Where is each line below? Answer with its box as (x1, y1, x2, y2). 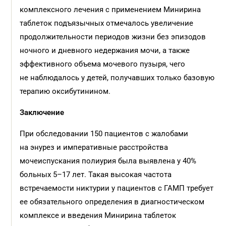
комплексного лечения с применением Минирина (20, 5, 201, 14)
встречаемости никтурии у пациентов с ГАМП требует (20, 184, 214, 193)
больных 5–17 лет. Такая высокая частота (20, 170, 172, 179)
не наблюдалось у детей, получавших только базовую (20, 73, 215, 82)
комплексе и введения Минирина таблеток (20, 211, 177, 220)
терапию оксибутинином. (20, 87, 111, 96)
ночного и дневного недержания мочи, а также (20, 46, 190, 55)
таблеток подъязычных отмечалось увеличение (20, 19, 194, 28)
